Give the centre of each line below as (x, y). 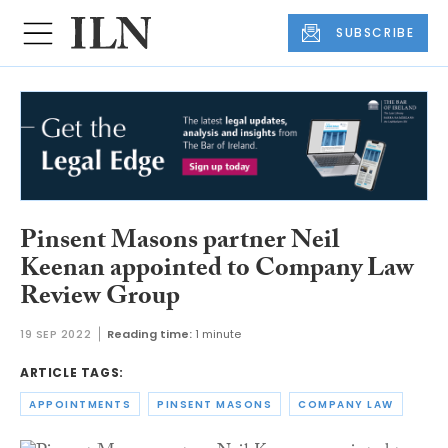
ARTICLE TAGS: (72, 373)
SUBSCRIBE (375, 33)
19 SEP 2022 (56, 334)
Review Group (100, 298)
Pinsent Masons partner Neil (180, 242)
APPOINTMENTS (80, 404)
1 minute (218, 334)
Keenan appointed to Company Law (217, 270)
